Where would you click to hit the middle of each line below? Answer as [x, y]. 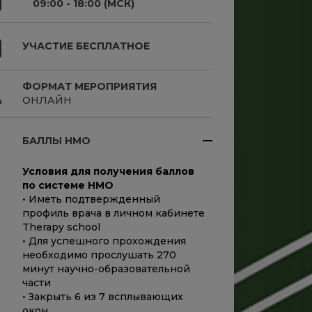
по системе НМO [68, 185]
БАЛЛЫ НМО [56, 140]
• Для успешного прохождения [104, 241]
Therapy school [61, 227]
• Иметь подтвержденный [91, 199]
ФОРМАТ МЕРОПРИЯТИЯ [89, 86]
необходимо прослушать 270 [99, 255]
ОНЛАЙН [47, 100]
